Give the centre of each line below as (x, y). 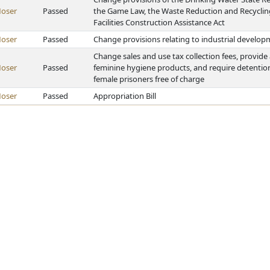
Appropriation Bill (125, 96)
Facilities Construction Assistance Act (159, 22)
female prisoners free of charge (149, 79)
